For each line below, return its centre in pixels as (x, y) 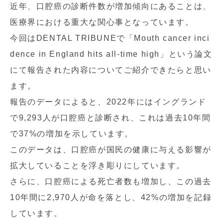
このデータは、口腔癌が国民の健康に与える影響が (111, 150)
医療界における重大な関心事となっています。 (102, 22)
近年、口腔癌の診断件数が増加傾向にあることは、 (111, 6)
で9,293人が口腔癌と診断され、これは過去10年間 (111, 118)
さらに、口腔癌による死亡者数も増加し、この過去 (111, 181)
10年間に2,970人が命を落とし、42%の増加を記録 (111, 197)
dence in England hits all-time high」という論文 (111, 54)
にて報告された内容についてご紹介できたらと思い (111, 70)
